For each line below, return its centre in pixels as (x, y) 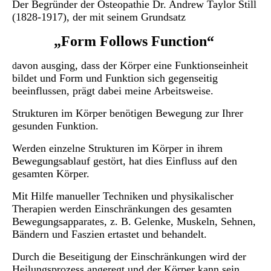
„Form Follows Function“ (135, 41)
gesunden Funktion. (55, 126)
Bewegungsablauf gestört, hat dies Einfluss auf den (125, 161)
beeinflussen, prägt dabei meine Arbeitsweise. (114, 91)
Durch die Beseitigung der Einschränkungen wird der (129, 256)
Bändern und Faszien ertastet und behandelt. (109, 234)
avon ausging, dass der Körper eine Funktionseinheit (132, 65)
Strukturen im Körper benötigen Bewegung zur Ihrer (128, 113)
